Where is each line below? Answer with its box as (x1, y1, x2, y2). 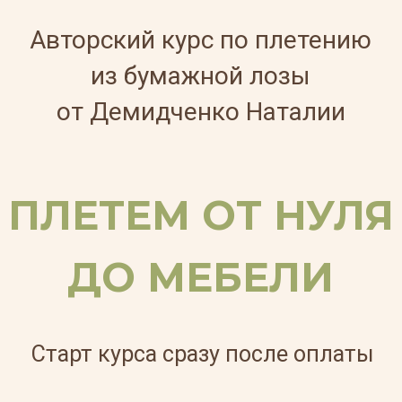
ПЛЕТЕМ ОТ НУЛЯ (5, 135, 282, 171)
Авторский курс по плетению (21, 18, 266, 39)
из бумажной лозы (65, 43, 223, 66)
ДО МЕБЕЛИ (48, 180, 239, 215)
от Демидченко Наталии (39, 69, 247, 91)
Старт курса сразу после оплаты (22, 243, 267, 263)
